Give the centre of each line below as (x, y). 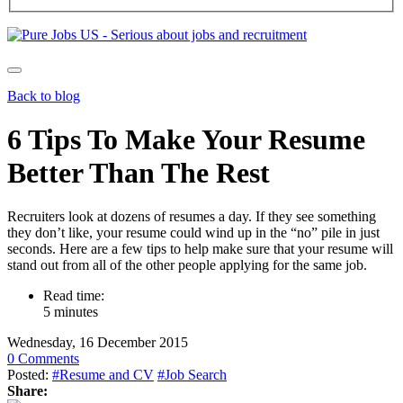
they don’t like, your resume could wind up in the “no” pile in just (193, 233)
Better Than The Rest (139, 173)
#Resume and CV (103, 375)
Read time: (74, 296)
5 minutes (71, 312)
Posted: (30, 375)
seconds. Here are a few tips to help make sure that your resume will (200, 249)
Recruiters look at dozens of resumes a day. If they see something (192, 217)
